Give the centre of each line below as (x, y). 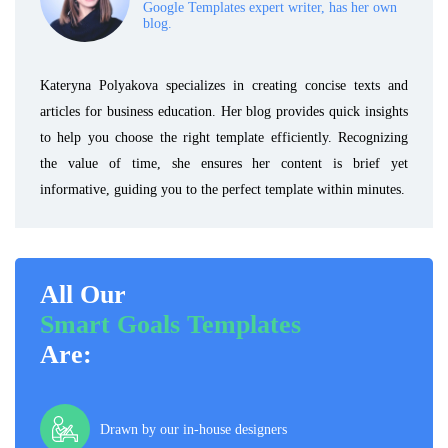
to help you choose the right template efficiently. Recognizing (224, 137)
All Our (83, 294)
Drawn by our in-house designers (193, 429)
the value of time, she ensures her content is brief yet (224, 163)
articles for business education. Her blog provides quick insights (224, 111)
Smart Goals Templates (170, 324)
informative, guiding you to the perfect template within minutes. (222, 189)
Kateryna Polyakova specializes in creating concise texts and (224, 85)
